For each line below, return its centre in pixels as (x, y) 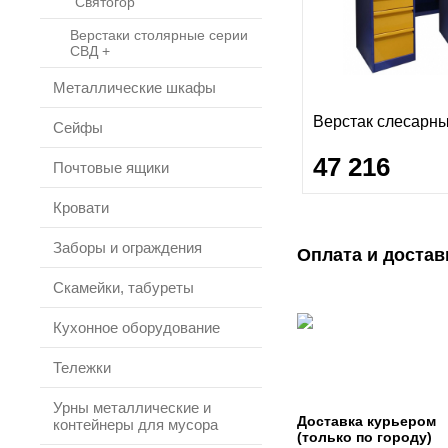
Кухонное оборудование (136, 327)
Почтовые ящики (111, 167)
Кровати (81, 207)
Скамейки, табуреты (123, 287)
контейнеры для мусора (135, 424)
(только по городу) (364, 437)
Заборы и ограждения (127, 247)
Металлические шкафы (134, 87)
